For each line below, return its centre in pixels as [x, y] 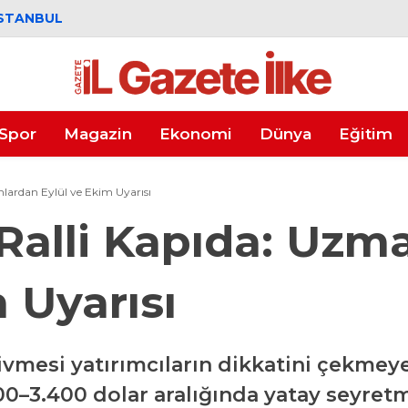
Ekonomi [196, 133]
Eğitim [366, 133]
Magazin [98, 133]
